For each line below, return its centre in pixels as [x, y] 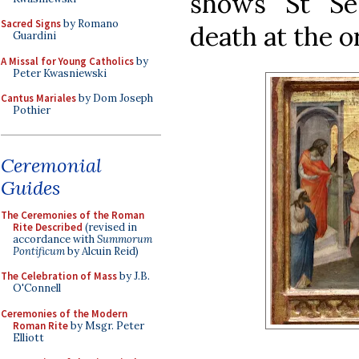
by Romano [90, 24]
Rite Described [48, 227]
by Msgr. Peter [106, 325]
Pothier [32, 110]
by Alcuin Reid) [102, 251]
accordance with [55, 239]
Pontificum [39, 251]
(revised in [110, 227]
